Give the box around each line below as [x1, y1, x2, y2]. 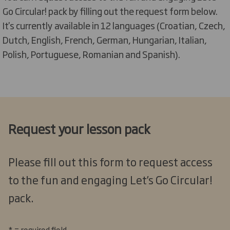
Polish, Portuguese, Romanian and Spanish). [3, 47, 180, 61]
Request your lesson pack [8, 119, 150, 138]
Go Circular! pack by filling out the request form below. [3, 4, 218, 17]
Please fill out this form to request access [8, 154, 213, 170]
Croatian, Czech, [160, 18, 225, 32]
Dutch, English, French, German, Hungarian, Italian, [3, 32, 207, 46]
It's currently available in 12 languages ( [3, 18, 160, 32]
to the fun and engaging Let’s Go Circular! [8, 171, 213, 188]
